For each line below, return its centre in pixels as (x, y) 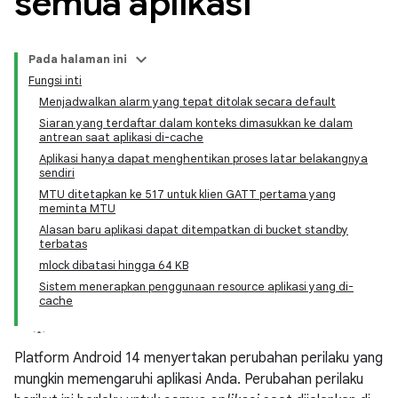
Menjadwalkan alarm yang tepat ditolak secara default (187, 102)
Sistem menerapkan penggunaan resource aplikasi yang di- (196, 287)
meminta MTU (77, 208)
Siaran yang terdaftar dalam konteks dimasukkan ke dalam (196, 123)
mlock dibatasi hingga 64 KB (114, 265)
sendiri (57, 173)
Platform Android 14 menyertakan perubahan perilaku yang (199, 358)
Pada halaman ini (78, 59)
